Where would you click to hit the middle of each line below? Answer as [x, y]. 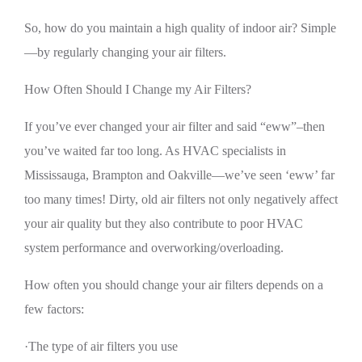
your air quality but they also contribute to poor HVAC [164, 223]
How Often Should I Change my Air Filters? [138, 89]
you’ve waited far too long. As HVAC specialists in [155, 151]
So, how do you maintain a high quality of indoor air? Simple [180, 28]
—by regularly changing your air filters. [125, 52]
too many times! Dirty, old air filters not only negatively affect [181, 199]
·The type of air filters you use [101, 346]
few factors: [54, 309]
